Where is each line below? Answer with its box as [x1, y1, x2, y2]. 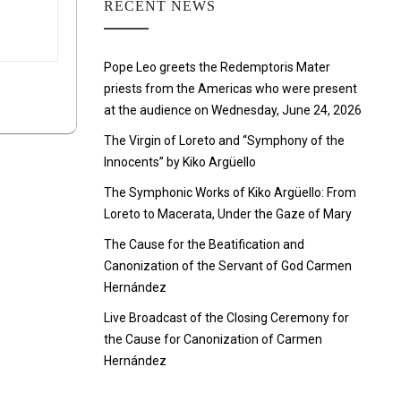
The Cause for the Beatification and [104, 237, 304, 252]
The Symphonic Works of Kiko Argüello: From [104, 185, 356, 200]
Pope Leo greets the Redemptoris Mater [104, 60, 330, 74]
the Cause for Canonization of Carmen [104, 332, 322, 346]
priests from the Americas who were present [104, 81, 357, 96]
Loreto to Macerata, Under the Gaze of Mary [104, 207, 352, 221]
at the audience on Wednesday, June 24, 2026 [104, 103, 362, 117]
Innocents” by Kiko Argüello [104, 155, 256, 169]
